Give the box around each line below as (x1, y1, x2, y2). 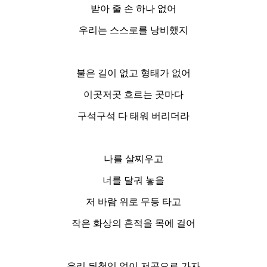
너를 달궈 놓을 (103, 175, 164, 186)
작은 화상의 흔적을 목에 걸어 (72, 218, 195, 229)
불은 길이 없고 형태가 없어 (76, 68, 191, 79)
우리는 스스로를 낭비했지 (79, 25, 188, 36)
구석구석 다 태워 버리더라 (77, 111, 190, 122)
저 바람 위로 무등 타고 (86, 197, 181, 207)
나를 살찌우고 (104, 154, 163, 164)
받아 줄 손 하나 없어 (91, 4, 176, 14)
